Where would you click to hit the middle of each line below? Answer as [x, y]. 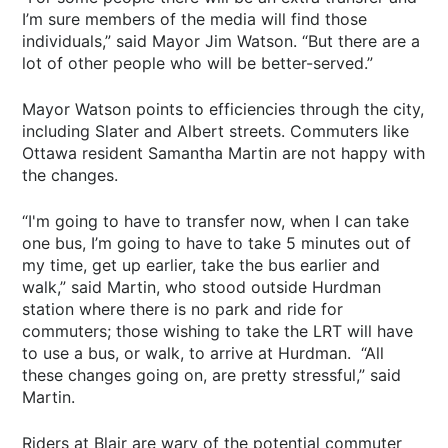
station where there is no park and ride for [183, 308]
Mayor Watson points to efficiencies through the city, [223, 108]
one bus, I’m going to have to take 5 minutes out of [217, 242]
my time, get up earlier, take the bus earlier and [201, 264]
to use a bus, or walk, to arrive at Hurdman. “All [203, 352]
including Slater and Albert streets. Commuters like [216, 130]
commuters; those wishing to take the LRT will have [218, 330]
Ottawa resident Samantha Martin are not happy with [224, 152]
